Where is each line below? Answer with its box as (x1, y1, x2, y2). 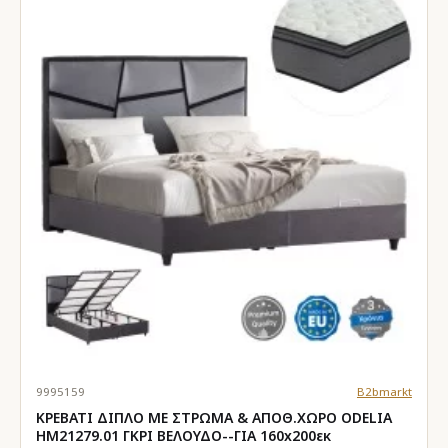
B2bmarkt (356, 383, 412, 399)
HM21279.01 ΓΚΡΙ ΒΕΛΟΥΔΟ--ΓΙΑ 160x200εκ (36, 425, 331, 445)
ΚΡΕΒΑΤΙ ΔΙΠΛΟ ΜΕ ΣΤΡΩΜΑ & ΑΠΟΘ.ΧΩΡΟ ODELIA (36, 407, 392, 427)
